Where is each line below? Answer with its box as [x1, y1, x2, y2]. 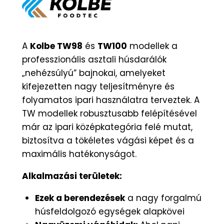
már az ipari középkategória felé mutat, [22, 120, 192, 133]
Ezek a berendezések [34, 191, 125, 204]
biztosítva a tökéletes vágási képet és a [22, 134, 194, 146]
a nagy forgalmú [124, 191, 201, 204]
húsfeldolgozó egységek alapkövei [34, 205, 184, 217]
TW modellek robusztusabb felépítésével [22, 107, 197, 119]
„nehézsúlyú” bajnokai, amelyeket [22, 66, 165, 79]
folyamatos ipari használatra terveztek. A [22, 93, 199, 106]
